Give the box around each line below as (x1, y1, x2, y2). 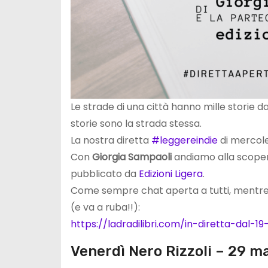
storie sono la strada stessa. (71, 117, 202, 131)
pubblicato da (71, 167, 139, 181)
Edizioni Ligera (139, 167, 203, 181)
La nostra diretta (71, 133, 151, 148)
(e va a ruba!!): (71, 200, 140, 215)
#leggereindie (151, 133, 218, 148)
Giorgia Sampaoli (92, 150, 172, 165)
